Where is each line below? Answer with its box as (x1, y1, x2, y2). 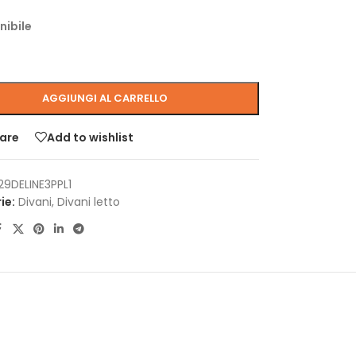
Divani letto (56, 194, 120, 210)
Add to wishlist (46, 129, 133, 145)
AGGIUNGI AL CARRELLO (42, 91, 168, 106)
